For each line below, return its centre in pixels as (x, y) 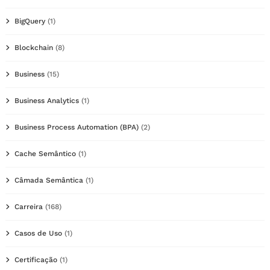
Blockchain (34, 48)
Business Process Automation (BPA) (77, 127)
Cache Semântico (45, 154)
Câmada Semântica (49, 181)
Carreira (29, 207)
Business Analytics (47, 101)
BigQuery (30, 21)
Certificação (36, 260)
